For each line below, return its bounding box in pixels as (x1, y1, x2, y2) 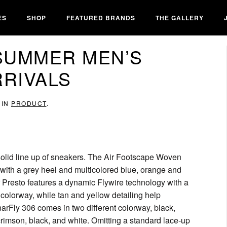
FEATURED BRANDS (66, 13, 135, 22)
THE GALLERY (156, 13, 204, 22)
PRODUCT (11, 99, 47, 107)
